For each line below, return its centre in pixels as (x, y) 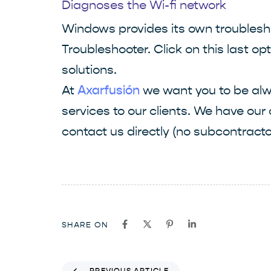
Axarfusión (109, 91)
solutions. (89, 70)
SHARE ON (85, 225)
